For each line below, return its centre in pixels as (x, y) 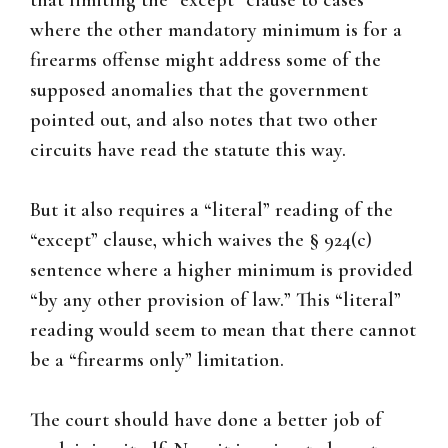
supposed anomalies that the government (199, 90)
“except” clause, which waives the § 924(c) (201, 240)
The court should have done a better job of (206, 420)
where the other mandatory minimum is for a (216, 30)
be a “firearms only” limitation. (157, 360)
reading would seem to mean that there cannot (223, 330)
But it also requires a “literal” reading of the (211, 210)
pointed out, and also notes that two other (204, 120)
